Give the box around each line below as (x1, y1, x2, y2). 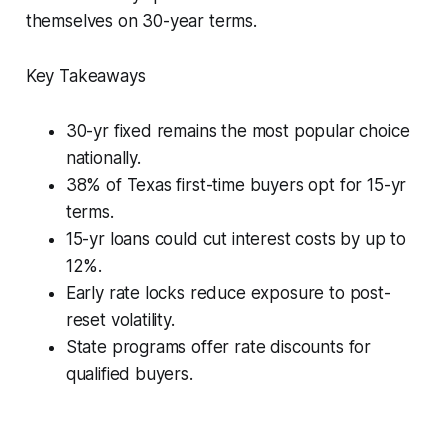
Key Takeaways (25, 65, 146, 86)
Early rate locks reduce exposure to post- (65, 282, 391, 303)
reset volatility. (65, 309, 175, 330)
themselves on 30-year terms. (25, 10, 257, 31)
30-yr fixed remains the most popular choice (65, 120, 410, 141)
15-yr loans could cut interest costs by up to (65, 228, 407, 249)
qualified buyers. (65, 363, 193, 384)
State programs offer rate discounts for (65, 336, 372, 357)
